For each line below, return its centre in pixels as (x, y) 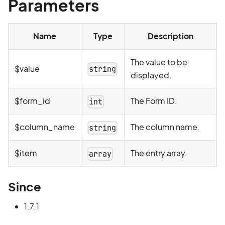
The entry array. (159, 153)
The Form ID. (154, 101)
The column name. (165, 127)
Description (171, 36)
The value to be (159, 62)
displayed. (151, 75)
